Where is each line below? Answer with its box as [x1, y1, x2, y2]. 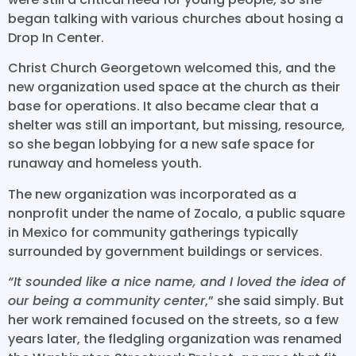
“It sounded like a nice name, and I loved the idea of [8, 273, 345, 292]
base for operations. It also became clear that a [8, 97, 319, 116]
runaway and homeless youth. [8, 154, 202, 173]
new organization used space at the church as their [8, 78, 340, 97]
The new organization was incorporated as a [8, 184, 296, 203]
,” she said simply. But [205, 292, 344, 311]
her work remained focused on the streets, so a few [8, 311, 339, 330]
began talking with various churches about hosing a [8, 10, 343, 29]
